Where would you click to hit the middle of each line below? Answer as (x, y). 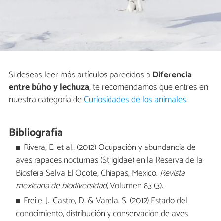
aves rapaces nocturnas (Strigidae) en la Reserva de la (109, 160)
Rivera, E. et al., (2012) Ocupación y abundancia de (110, 147)
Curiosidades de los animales (135, 99)
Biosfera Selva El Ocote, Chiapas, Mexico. (88, 173)
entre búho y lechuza (49, 87)
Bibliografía (36, 132)
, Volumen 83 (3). (135, 186)
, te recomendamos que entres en (149, 87)
